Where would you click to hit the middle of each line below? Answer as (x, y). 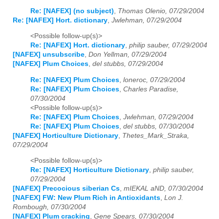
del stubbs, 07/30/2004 (159, 126)
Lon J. (174, 198)
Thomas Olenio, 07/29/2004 (161, 11)
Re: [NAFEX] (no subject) (72, 11)
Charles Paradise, (151, 89)
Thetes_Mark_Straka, (156, 135)
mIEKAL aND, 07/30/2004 (164, 189)
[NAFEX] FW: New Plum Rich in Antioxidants (87, 198)
